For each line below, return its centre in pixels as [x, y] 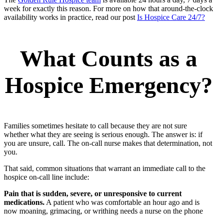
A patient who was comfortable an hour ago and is [122, 202]
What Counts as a [108, 59]
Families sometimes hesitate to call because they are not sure [95, 126]
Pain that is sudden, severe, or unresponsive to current [93, 194]
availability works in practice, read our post [70, 17]
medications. [24, 202]
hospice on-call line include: [46, 177]
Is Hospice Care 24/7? [171, 17]
